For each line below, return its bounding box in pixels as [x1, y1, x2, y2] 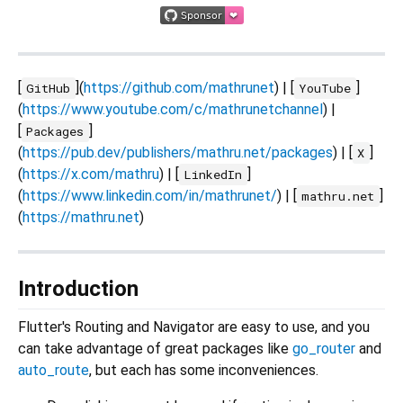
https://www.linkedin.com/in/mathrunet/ [22, 187, 277, 205]
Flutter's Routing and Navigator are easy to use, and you [18, 318, 370, 336]
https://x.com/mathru [22, 166, 159, 184]
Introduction [18, 276, 139, 302]
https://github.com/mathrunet [83, 79, 274, 97]
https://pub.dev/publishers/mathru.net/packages [22, 144, 333, 162]
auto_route [18, 362, 89, 380]
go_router [292, 340, 355, 358]
